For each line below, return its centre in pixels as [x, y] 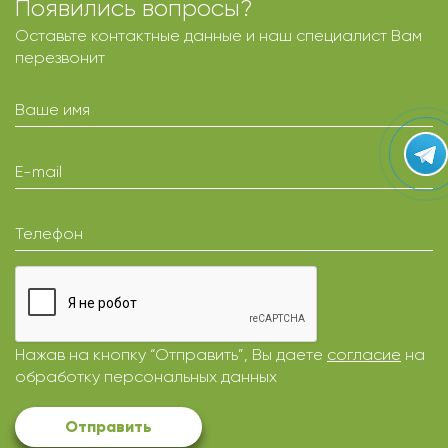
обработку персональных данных [146, 377]
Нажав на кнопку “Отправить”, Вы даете [171, 355]
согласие [364, 355]
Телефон [49, 234]
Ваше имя [52, 110]
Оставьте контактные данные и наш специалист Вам [218, 36]
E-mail [38, 172]
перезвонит [60, 58]
